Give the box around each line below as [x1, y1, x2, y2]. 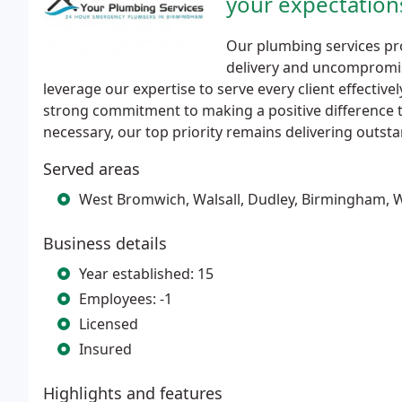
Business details [43, 232, 167, 254]
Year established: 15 [79, 264, 214, 284]
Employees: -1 [79, 289, 172, 309]
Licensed [79, 314, 138, 334]
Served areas [43, 158, 140, 179]
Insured [79, 339, 132, 359]
